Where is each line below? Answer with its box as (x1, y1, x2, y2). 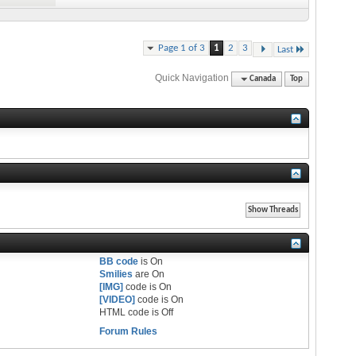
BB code (99, 255, 139, 267)
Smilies (99, 268, 133, 280)
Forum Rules (99, 325, 158, 337)
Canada (250, 74, 277, 83)
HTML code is (99, 306, 162, 318)
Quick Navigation (155, 72, 230, 83)
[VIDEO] (99, 293, 136, 305)
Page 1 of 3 (158, 43, 205, 53)
